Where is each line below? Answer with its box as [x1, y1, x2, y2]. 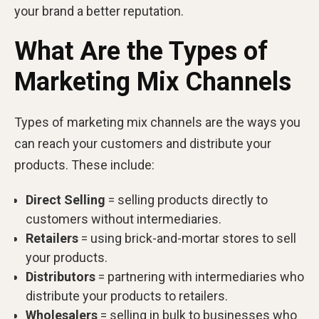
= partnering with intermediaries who [95, 269, 304, 285]
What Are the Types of [14, 36, 268, 67]
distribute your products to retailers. [26, 288, 228, 304]
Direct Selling [26, 192, 105, 208]
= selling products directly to [105, 192, 268, 208]
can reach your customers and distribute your [14, 136, 271, 152]
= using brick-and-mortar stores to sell [78, 231, 296, 246]
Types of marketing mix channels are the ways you [14, 115, 300, 130]
